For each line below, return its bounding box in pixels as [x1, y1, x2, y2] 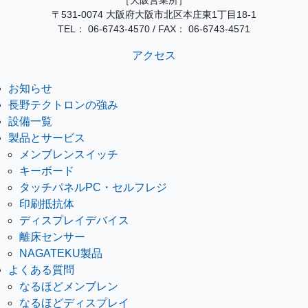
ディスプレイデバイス [19, 214, 129, 226]
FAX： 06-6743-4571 [158, 23, 250, 34]
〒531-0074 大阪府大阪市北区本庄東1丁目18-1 [52, 8, 256, 20]
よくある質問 [8, 263, 74, 276]
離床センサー [19, 230, 85, 243]
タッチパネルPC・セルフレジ [19, 181, 167, 193]
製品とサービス [8, 131, 85, 144]
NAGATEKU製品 [19, 247, 102, 259]
